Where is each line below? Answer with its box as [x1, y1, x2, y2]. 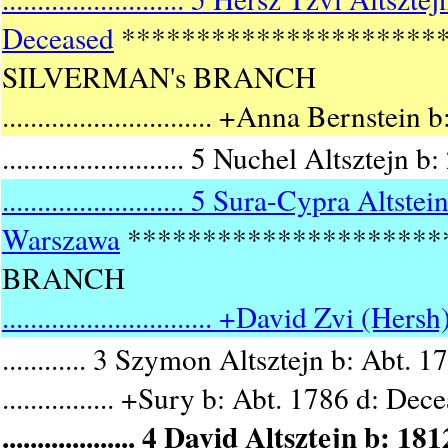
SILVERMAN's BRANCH [2, 57, 316, 97]
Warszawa [2, 219, 120, 259]
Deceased [2, 18, 114, 58]
